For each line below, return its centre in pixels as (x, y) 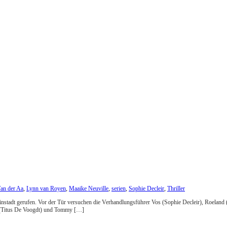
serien (119, 189)
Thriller (176, 189)
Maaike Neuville (89, 189)
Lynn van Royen (46, 189)
